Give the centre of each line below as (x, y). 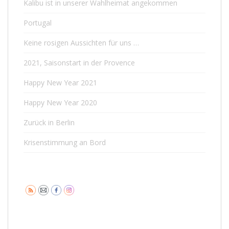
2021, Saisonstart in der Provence (79, 62)
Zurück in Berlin (49, 122)
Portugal (38, 22)
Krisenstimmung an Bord (65, 142)
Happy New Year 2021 (60, 82)
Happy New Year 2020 (60, 102)
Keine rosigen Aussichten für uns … (81, 42)
